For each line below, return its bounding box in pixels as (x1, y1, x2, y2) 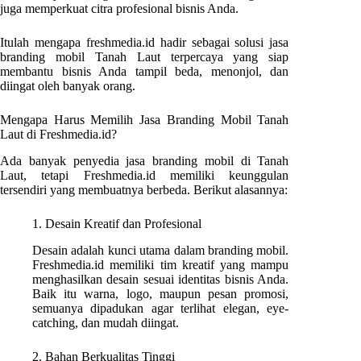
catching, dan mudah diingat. (32, 315, 179, 330)
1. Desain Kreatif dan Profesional (32, 216, 201, 230)
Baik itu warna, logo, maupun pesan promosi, (32, 286, 289, 301)
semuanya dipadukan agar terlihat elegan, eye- (32, 301, 289, 315)
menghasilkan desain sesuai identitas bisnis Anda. (32, 272, 289, 286)
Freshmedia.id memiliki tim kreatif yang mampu (32, 257, 289, 272)
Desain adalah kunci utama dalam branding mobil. (32, 243, 289, 257)
